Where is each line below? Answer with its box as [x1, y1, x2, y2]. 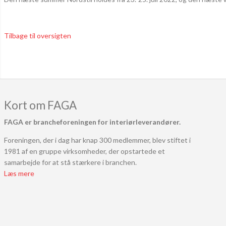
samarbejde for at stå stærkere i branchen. [4, 158, 137, 167]
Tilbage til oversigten [4, 31, 71, 40]
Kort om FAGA [4, 98, 77, 112]
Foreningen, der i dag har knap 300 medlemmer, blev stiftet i [4, 136, 191, 145]
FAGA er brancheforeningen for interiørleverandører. [4, 118, 181, 127]
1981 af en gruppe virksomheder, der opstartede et [4, 147, 165, 156]
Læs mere [4, 169, 34, 178]
